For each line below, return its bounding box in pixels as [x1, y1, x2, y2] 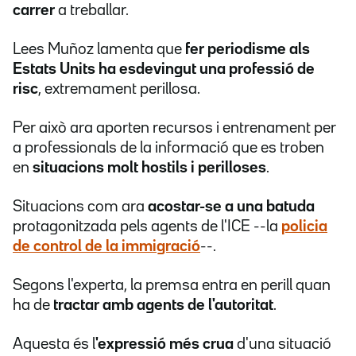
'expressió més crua [95, 337, 237, 352]
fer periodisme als [185, 42, 310, 57]
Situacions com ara [13, 199, 148, 215]
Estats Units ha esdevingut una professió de [13, 62, 315, 77]
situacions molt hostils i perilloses [33, 161, 266, 176]
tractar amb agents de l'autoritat [53, 298, 273, 313]
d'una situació [237, 337, 331, 352]
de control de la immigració [13, 239, 200, 254]
